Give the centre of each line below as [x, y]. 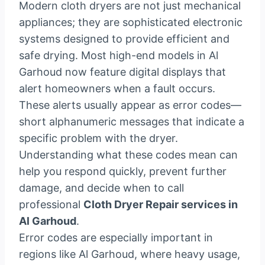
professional [51, 205]
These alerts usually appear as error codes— [130, 105]
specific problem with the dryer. [98, 138]
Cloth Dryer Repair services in [161, 205]
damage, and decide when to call [101, 188]
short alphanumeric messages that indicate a [132, 122]
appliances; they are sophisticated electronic [131, 22]
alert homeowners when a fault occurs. [117, 89]
